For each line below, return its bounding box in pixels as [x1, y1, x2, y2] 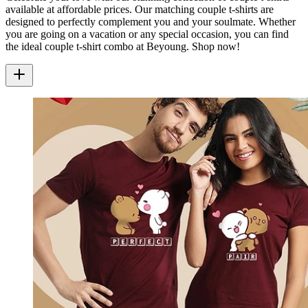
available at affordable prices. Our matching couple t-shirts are [5, 3, 274, 15]
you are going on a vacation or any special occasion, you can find [5, 27, 289, 40]
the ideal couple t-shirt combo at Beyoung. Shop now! [5, 40, 240, 52]
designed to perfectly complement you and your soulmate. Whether [5, 15, 296, 27]
